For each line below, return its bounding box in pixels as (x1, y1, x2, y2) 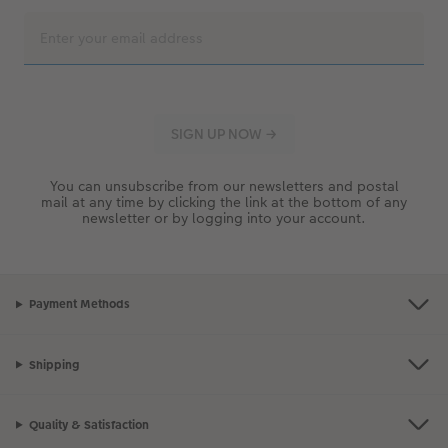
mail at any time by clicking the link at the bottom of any (41, 191, 407, 212)
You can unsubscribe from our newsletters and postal (49, 175, 399, 196)
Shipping (28, 356, 79, 373)
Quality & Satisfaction (28, 416, 149, 433)
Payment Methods (28, 296, 130, 313)
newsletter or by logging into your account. (82, 207, 366, 228)
